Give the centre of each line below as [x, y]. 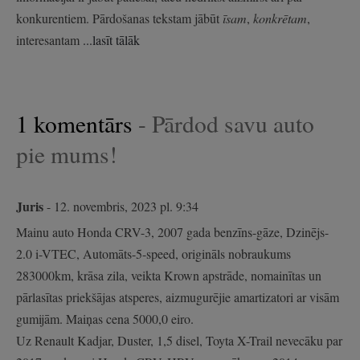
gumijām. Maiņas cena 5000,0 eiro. [105, 318]
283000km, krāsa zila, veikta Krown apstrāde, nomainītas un [169, 275]
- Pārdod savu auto [226, 123]
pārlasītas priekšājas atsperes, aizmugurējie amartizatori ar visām [178, 297]
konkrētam [280, 18]
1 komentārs [77, 123]
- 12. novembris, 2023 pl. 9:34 [121, 206]
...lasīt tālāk [111, 39]
